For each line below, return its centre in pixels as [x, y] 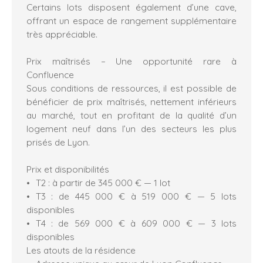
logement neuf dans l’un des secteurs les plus [131, 128]
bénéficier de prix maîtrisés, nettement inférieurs [131, 101]
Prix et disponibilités [68, 169]
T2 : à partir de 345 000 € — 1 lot [103, 182]
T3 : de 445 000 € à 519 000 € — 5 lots [136, 196]
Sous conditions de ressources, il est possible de [131, 88]
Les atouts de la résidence [81, 250]
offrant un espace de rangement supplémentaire [131, 20]
